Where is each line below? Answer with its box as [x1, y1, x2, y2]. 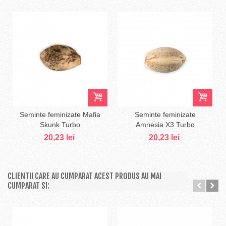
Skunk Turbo [40, 121, 80, 129]
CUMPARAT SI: [8, 181, 49, 191]
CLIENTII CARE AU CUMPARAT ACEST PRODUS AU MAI [8, 171, 161, 182]
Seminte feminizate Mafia [20, 110, 100, 119]
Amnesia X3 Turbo [135, 121, 195, 129]
